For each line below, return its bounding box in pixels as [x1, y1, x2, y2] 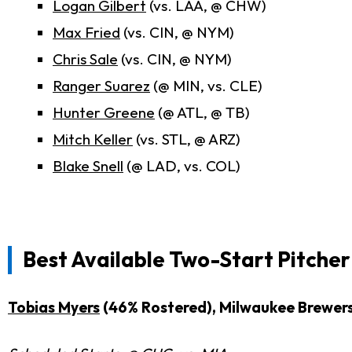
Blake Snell [53, 156, 123, 176]
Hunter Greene [53, 103, 155, 123]
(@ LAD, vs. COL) [123, 156, 240, 176]
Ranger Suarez [53, 76, 150, 96]
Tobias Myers [8, 298, 100, 317]
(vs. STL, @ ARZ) [133, 130, 240, 149]
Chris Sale [53, 49, 118, 69]
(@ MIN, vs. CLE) [150, 76, 262, 96]
